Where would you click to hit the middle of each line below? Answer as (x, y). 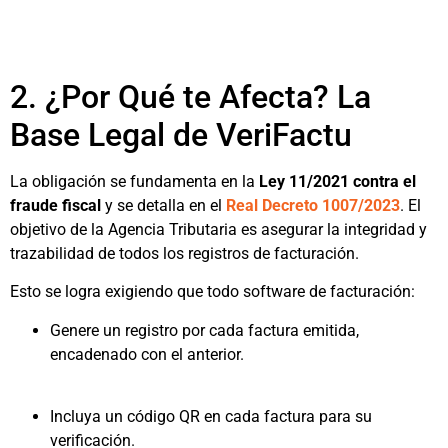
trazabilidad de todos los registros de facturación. (184, 253)
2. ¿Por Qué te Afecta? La (190, 96)
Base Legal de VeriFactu (181, 134)
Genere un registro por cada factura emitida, (204, 330)
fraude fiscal (55, 205)
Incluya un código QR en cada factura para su (211, 416)
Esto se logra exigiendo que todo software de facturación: (212, 292)
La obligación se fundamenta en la (134, 181)
